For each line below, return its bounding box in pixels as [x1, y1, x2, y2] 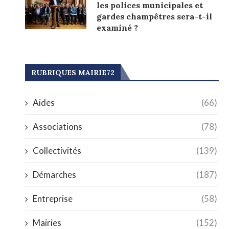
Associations [33, 121, 83, 132]
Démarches [33, 169, 77, 180]
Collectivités [33, 145, 82, 156]
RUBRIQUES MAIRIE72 [31, 67, 115, 77]
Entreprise [33, 193, 73, 204]
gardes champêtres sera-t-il [97, 11, 213, 21]
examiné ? [97, 22, 139, 33]
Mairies [33, 217, 62, 228]
